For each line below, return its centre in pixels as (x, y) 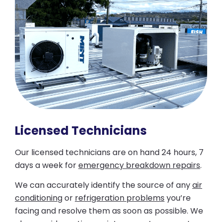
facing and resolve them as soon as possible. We (109, 211)
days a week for (47, 165)
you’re (178, 198)
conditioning (39, 198)
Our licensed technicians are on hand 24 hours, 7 (109, 152)
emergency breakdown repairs (139, 165)
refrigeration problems (120, 198)
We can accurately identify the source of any (104, 185)
